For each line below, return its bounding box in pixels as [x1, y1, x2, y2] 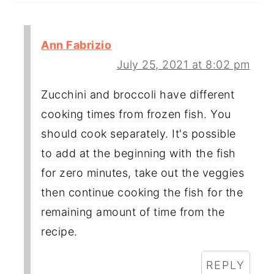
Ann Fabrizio [41, 38, 112, 51]
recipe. [41, 224, 78, 238]
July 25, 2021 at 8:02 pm [116, 57, 250, 71]
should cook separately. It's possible [41, 127, 236, 140]
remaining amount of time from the [41, 205, 225, 218]
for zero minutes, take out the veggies [41, 166, 245, 179]
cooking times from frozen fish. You [41, 107, 231, 120]
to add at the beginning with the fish [41, 146, 236, 160]
